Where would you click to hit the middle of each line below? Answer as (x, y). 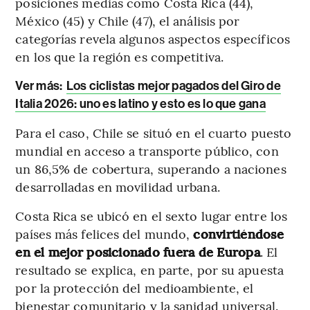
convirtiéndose (238, 234)
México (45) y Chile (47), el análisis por (128, 21)
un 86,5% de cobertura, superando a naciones (151, 169)
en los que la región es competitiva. (119, 57)
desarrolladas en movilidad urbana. (118, 187)
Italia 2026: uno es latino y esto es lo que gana (140, 104)
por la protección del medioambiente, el (135, 288)
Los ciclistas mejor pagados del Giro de (173, 86)
